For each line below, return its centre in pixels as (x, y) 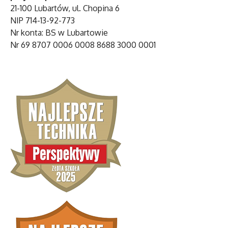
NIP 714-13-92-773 (42, 21)
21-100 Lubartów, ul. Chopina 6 (65, 8)
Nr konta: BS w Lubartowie (59, 33)
